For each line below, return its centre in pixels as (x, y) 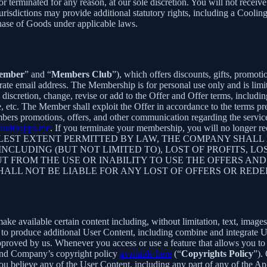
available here (146, 254)
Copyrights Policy (217, 254)
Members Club (82, 74)
